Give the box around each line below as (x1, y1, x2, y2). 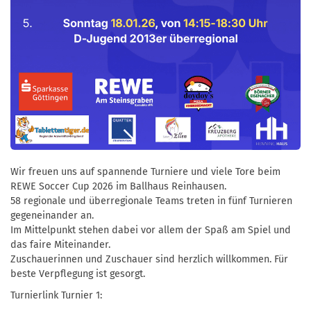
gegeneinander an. (10, 209, 94, 221)
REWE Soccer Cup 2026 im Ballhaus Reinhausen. (10, 180, 226, 192)
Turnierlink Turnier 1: (10, 289, 102, 301)
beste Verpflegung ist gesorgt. (10, 267, 145, 280)
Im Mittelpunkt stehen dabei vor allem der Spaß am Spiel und (10, 224, 291, 236)
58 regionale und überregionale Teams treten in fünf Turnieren (10, 194, 292, 207)
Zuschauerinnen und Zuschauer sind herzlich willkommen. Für (10, 253, 288, 265)
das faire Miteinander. (10, 238, 110, 251)
